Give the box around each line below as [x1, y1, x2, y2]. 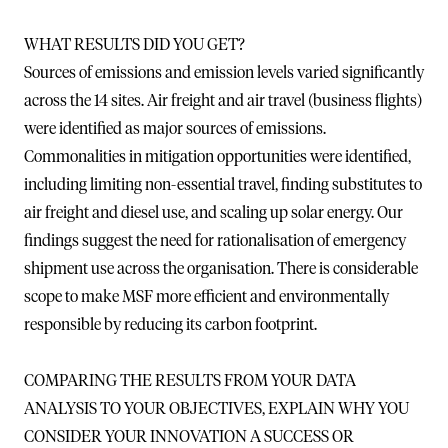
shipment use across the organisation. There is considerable [24, 260, 418, 277]
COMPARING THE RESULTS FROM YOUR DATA [24, 372, 356, 389]
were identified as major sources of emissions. [24, 120, 326, 137]
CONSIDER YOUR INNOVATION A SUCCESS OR [24, 428, 354, 445]
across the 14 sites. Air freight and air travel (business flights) [24, 92, 422, 109]
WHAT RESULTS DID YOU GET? [24, 36, 245, 53]
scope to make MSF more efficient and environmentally [24, 288, 389, 305]
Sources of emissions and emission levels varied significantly [24, 64, 424, 81]
